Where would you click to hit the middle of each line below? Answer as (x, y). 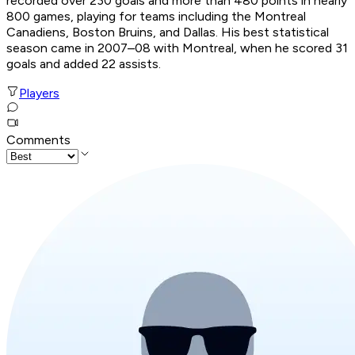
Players (39, 94)
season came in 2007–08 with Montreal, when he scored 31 (177, 48)
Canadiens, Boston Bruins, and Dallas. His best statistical (168, 32)
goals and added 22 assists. (84, 64)
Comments (38, 140)
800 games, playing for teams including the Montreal (156, 17)
